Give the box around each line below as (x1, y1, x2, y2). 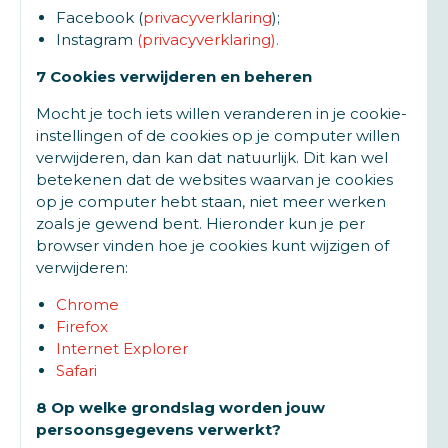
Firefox (56, 317, 108, 336)
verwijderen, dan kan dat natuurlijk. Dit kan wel (36, 148, 388, 167)
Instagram (56, 30, 137, 49)
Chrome (56, 295, 119, 314)
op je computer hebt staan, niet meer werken (36, 192, 386, 211)
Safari (56, 361, 97, 380)
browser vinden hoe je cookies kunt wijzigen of (36, 236, 389, 255)
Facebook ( (56, 8, 143, 27)
